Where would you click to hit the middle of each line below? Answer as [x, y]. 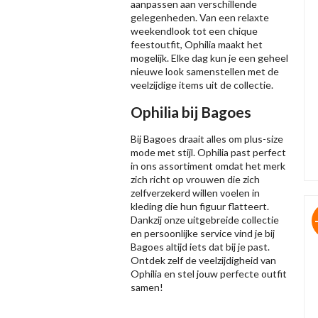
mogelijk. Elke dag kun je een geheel [209, 58]
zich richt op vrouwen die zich [195, 180]
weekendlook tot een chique [194, 31]
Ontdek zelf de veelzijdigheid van [203, 261]
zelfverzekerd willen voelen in [195, 193]
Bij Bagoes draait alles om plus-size [207, 139]
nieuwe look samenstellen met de [205, 72]
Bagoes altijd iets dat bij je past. [200, 247]
